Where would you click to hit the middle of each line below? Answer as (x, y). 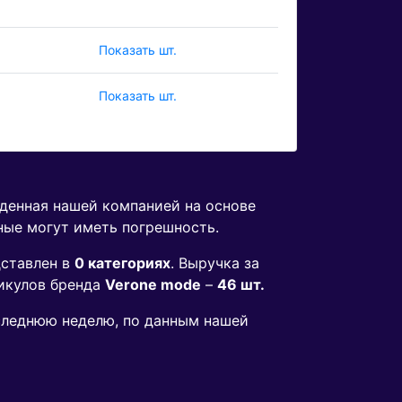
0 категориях (122, 263)
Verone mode (153, 285)
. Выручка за (215, 263)
